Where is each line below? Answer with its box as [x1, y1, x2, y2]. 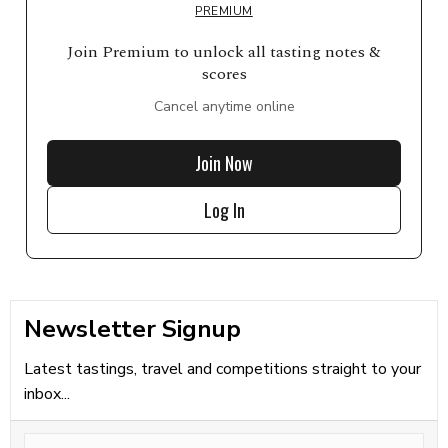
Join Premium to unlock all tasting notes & [67, 40, 381, 64]
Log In [203, 197, 245, 223]
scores [201, 62, 247, 86]
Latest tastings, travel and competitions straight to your [23, 357, 421, 380]
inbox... [23, 382, 70, 405]
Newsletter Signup [23, 312, 241, 345]
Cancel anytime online [153, 97, 295, 116]
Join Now [195, 150, 253, 176]
